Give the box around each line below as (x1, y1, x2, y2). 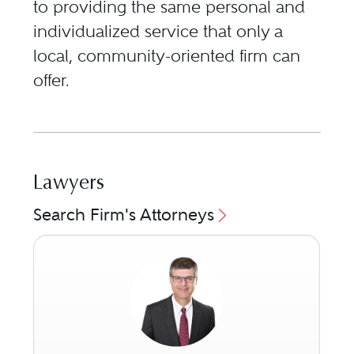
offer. (33, 70, 70, 91)
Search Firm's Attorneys (33, 205, 215, 225)
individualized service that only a (33, 21, 284, 42)
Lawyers (33, 174, 105, 195)
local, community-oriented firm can (33, 46, 301, 66)
